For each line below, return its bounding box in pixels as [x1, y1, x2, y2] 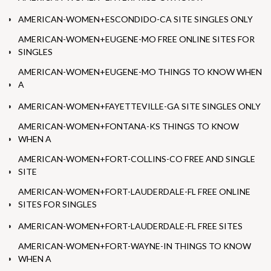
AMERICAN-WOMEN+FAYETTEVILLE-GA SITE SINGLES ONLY [18, 101, 261, 112]
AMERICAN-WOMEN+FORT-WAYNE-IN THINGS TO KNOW [18, 241, 251, 252]
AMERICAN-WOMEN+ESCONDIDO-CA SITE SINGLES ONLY [18, 14, 253, 25]
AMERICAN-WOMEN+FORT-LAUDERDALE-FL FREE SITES [18, 221, 243, 232]
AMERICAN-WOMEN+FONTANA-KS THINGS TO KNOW [18, 121, 239, 132]
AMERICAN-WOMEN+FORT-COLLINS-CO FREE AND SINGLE [18, 154, 255, 165]
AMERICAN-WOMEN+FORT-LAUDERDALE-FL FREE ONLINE [18, 186, 250, 197]
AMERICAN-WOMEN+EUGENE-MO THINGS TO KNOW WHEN [18, 67, 262, 77]
